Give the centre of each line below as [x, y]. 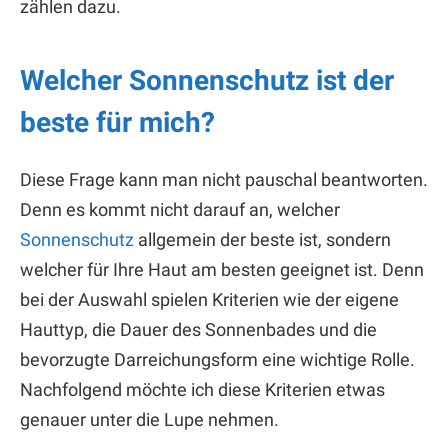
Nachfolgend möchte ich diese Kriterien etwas [202, 389]
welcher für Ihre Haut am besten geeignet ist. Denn [222, 269]
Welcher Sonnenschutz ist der [207, 80]
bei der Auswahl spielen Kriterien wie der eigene [209, 299]
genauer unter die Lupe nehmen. [149, 419]
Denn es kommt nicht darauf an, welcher [180, 209]
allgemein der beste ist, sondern [262, 239]
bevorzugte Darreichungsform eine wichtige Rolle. [217, 359]
